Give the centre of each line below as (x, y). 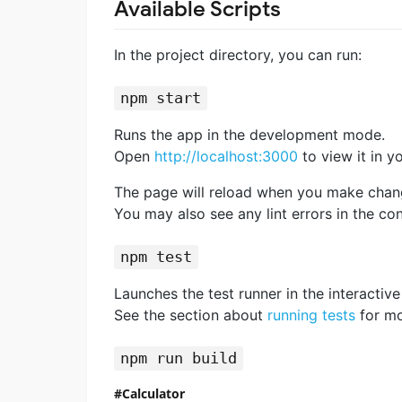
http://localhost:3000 (226, 156)
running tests (311, 315)
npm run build (178, 358)
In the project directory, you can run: (238, 54)
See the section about (191, 315)
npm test (156, 257)
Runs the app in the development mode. (249, 134)
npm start (160, 98)
